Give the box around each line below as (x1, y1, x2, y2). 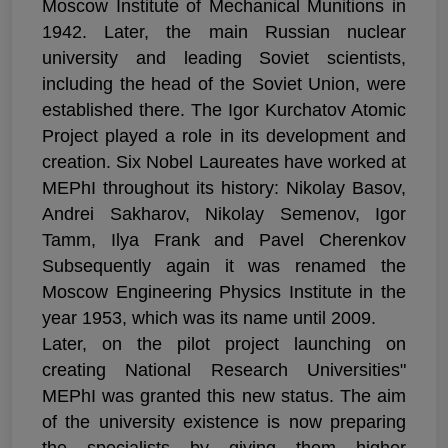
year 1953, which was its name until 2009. (42, 308, 376, 329)
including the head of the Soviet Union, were (42, 74, 406, 95)
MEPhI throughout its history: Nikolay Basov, (42, 178, 406, 199)
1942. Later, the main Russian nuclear (42, 22, 406, 43)
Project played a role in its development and (42, 126, 406, 147)
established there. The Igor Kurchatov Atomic (42, 100, 406, 121)
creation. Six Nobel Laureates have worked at (42, 152, 406, 173)
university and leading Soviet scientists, (42, 48, 406, 69)
